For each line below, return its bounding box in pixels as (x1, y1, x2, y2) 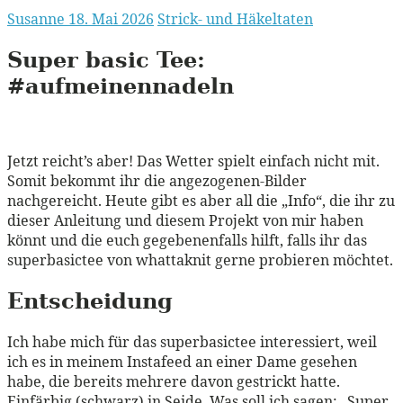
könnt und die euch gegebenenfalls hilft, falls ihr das (7, 229, 367, 250)
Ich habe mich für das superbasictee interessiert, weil (7, 331, 377, 352)
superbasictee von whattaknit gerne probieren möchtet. (7, 249, 393, 270)
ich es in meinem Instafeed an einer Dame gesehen (7, 351, 357, 372)
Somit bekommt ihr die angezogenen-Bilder (7, 170, 307, 191)
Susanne (7, 9, 68, 29)
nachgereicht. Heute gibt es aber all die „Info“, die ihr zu (7, 190, 395, 210)
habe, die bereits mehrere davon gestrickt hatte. (7, 371, 340, 391)
